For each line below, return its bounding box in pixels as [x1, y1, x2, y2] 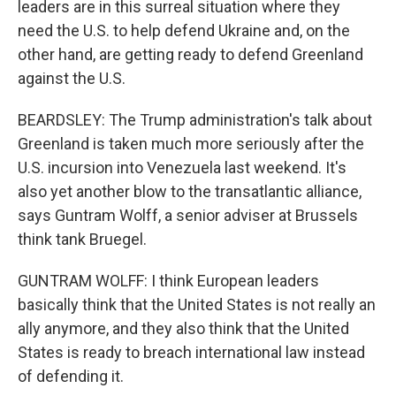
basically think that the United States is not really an [18, 295, 376, 314]
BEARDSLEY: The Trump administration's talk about [18, 110, 372, 129]
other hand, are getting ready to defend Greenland [18, 45, 363, 64]
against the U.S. [18, 69, 126, 88]
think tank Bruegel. [18, 230, 147, 248]
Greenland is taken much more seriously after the [18, 134, 364, 153]
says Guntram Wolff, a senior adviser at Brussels [18, 206, 358, 225]
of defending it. [18, 367, 124, 385]
